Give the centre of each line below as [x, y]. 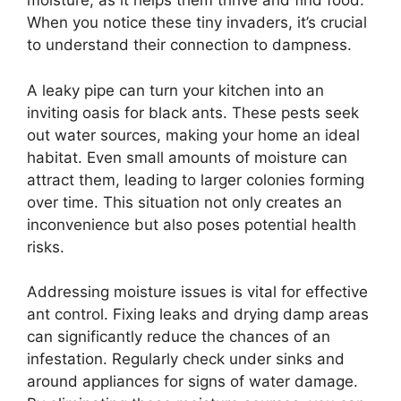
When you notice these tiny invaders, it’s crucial [197, 23]
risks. [46, 247]
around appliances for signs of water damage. [192, 382]
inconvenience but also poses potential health [192, 224]
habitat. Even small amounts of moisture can [187, 157]
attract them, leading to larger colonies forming [196, 179]
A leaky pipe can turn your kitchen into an [175, 90]
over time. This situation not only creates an [184, 202]
